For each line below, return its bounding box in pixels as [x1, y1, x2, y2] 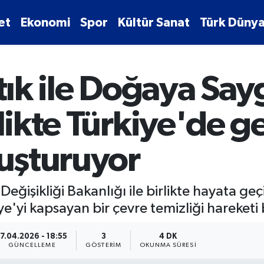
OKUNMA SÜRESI [139, 242, 197, 248]
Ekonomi [21, 16, 71, 29]
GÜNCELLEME [8, 242, 56, 248]
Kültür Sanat [118, 16, 190, 29]
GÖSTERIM [85, 242, 121, 248]
